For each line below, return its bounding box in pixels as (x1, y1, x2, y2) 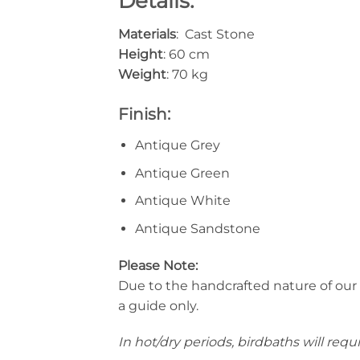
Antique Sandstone (134, 220, 260, 236)
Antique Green (134, 165, 230, 181)
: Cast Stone (176, 27, 255, 43)
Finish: (118, 104, 170, 125)
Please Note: (118, 257, 198, 273)
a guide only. (118, 297, 198, 313)
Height (118, 47, 163, 63)
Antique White (134, 193, 231, 209)
